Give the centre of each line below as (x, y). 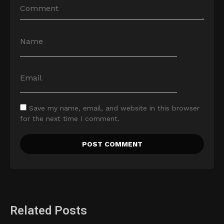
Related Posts (48, 211)
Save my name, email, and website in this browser (114, 108)
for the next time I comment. (70, 119)
